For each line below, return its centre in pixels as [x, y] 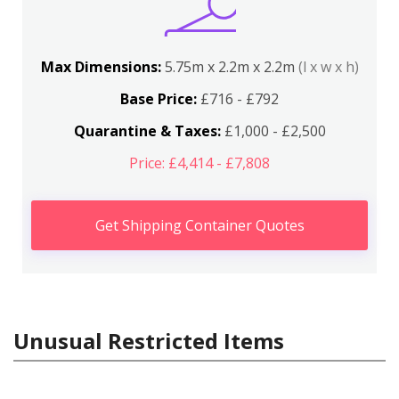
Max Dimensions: [102, 66]
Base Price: [159, 98]
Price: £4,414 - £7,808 [199, 163]
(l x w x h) [328, 66]
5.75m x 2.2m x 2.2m [231, 66]
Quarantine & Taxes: [147, 130]
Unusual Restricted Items [149, 340]
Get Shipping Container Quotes [199, 225]
